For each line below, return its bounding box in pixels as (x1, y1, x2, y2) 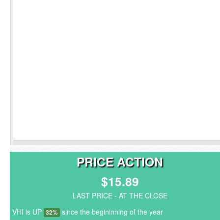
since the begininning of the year (60, 207, 163, 217)
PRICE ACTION (77, 153, 163, 170)
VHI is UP (12, 207, 44, 217)
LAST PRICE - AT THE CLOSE (72, 191, 167, 200)
